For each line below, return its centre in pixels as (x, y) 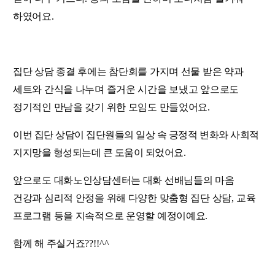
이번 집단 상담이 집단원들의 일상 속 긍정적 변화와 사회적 (136, 135)
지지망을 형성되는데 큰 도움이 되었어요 (98, 153)
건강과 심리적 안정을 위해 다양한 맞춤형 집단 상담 (122, 198)
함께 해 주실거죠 (49, 243)
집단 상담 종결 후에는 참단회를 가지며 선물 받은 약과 (128, 72)
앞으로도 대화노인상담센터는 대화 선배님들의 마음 (124, 180)
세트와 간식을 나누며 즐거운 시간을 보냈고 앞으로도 (126, 89)
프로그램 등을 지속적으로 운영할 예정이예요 (109, 216)
